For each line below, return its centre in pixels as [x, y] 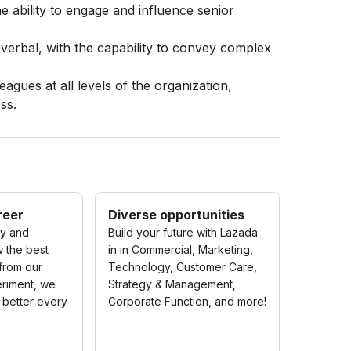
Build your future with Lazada [183, 232]
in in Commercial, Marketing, [181, 250]
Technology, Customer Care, [183, 267]
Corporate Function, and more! [188, 301]
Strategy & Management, [172, 284]
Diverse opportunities [177, 215]
